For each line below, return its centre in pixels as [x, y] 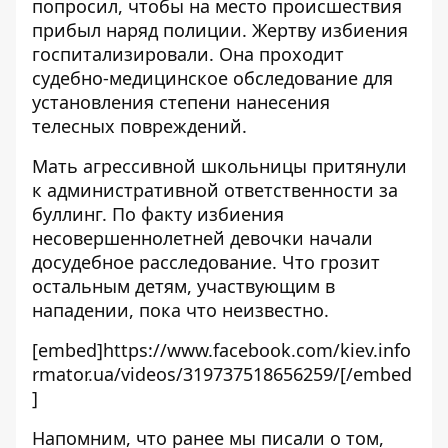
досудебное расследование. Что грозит [206, 262]
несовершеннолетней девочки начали [202, 238]
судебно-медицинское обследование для [212, 78]
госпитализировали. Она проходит [188, 54]
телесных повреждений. [139, 126]
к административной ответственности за [215, 190]
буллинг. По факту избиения [158, 214]
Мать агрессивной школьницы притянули [219, 166]
